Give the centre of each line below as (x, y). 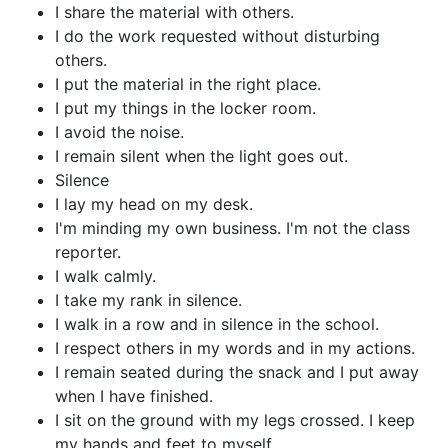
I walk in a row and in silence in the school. (217, 323)
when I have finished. (134, 395)
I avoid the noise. (119, 131)
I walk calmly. (105, 275)
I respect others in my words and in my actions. (235, 347)
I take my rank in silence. (148, 299)
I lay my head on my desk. (154, 203)
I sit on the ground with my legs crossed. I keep (235, 419)
